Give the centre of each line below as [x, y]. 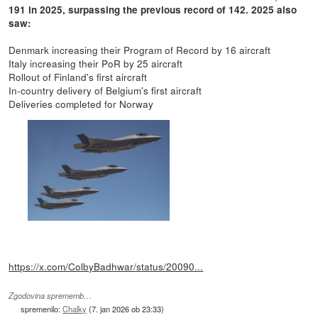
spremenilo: [42, 309]
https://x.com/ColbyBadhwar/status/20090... [106, 267]
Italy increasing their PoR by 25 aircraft [96, 63]
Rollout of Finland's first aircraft [78, 76]
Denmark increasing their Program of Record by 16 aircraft [140, 49]
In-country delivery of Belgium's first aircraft [105, 90]
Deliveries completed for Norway [81, 103]
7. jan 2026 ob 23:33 [127, 309]
